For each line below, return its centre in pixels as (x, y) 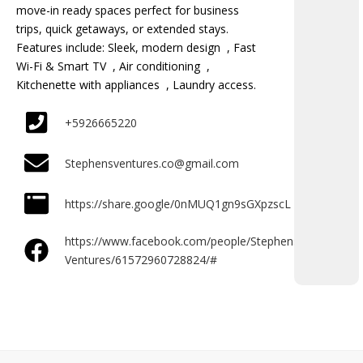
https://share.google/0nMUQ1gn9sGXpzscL (178, 203)
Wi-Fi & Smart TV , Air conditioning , (113, 66)
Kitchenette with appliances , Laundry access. (136, 85)
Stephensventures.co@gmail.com (152, 163)
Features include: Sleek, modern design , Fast (136, 47)
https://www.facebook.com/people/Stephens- (184, 241)
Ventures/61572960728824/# (141, 260)
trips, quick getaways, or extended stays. (122, 29)
